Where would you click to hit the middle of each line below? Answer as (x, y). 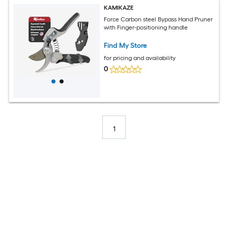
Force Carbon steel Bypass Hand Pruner (159, 19)
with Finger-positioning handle (146, 27)
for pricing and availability (140, 58)
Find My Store (126, 45)
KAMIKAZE (119, 8)
